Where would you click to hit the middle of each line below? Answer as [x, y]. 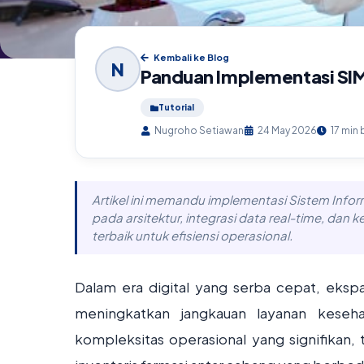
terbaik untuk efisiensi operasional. [192, 235]
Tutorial [176, 107]
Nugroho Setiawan [198, 130]
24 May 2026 [286, 130]
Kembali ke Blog [191, 57]
